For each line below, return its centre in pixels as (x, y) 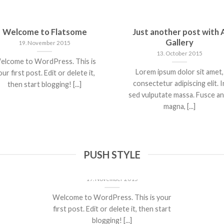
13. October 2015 (179, 53)
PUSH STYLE (112, 154)
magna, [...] (179, 106)
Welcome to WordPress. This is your (112, 197)
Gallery (179, 43)
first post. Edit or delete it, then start (112, 209)
